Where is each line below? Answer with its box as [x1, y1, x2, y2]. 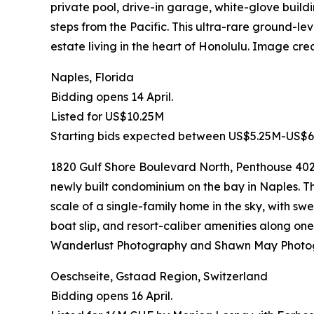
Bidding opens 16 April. [50, 289, 172, 303]
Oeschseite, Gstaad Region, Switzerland [50, 269, 268, 284]
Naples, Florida [50, 70, 134, 85]
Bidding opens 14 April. [50, 90, 173, 104]
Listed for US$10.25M [50, 109, 164, 124]
